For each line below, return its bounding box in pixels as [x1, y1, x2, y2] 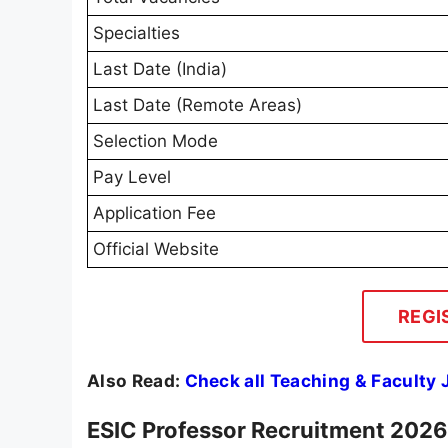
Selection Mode [93, 131, 218, 152]
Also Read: [87, 370, 185, 392]
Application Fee [93, 203, 216, 224]
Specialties [93, 23, 180, 44]
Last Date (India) [93, 59, 227, 80]
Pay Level [93, 167, 171, 188]
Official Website [93, 239, 219, 260]
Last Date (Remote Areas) [93, 95, 302, 116]
